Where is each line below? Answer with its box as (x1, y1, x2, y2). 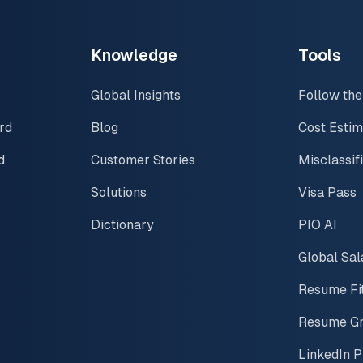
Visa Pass (298, 184, 357, 200)
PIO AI (298, 216, 337, 233)
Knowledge (91, 45, 177, 64)
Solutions (91, 184, 147, 200)
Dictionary (91, 216, 154, 233)
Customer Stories (91, 152, 195, 168)
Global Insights (91, 87, 181, 103)
